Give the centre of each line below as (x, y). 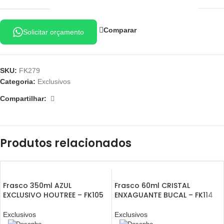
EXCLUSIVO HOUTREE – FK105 (53, 195)
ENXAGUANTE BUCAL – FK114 (164, 195)
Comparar (120, 30)
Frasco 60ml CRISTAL (152, 185)
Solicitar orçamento (53, 32)
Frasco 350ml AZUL (37, 185)
